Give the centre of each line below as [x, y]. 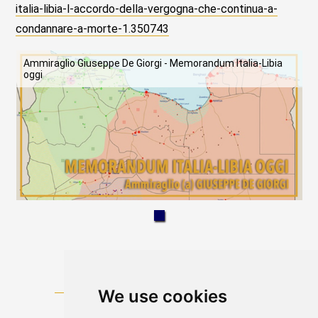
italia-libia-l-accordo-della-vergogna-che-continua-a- [147, 9]
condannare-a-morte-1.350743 [93, 28]
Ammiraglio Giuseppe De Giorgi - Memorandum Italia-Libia [153, 63]
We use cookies [162, 296]
